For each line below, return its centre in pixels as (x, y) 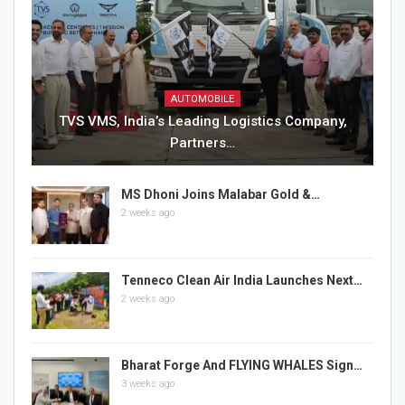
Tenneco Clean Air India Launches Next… (242, 280)
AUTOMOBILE (202, 99)
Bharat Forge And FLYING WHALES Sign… (242, 366)
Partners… (202, 142)
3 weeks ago (148, 384)
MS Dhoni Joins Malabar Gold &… (221, 194)
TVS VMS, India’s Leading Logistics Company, (202, 121)
